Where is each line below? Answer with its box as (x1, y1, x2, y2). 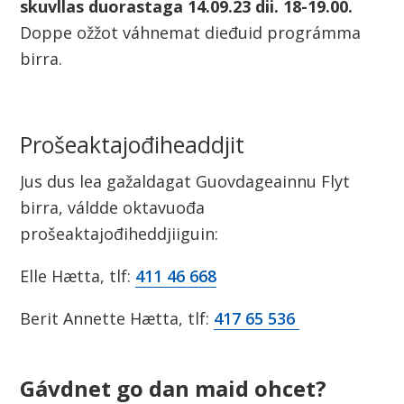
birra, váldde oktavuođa (20, 197, 206, 219)
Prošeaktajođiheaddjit (20, 128, 245, 160)
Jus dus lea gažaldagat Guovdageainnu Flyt (20, 170, 351, 193)
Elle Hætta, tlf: (20, 265, 136, 288)
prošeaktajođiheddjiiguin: (20, 223, 219, 245)
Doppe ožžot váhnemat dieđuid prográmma (20, 21, 362, 43)
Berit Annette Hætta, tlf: (20, 308, 215, 330)
